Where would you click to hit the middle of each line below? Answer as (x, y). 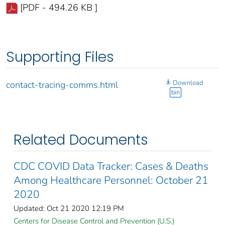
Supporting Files (60, 57)
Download (188, 83)
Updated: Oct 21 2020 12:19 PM (69, 208)
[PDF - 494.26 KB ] (59, 7)
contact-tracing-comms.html (62, 85)
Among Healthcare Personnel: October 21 (111, 180)
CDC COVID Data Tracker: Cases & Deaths (111, 166)
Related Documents (81, 140)
